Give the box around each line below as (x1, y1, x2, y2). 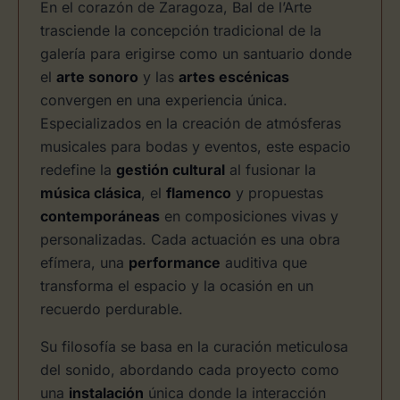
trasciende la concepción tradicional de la (40, 21, 321, 39)
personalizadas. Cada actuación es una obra (40, 230, 340, 248)
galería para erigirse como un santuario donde (40, 45, 352, 62)
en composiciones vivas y (160, 207, 338, 225)
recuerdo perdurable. (40, 300, 183, 318)
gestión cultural (116, 161, 225, 179)
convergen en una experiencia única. (40, 91, 287, 109)
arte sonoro (56, 68, 138, 86)
